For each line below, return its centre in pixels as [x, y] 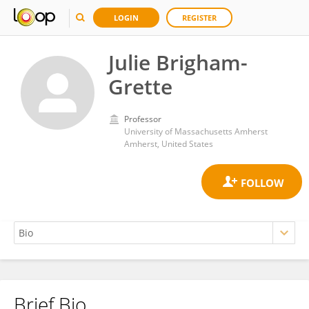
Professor [143, 119]
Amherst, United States [169, 144]
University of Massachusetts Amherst [196, 131]
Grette [140, 87]
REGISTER [199, 18]
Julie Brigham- [178, 62]
